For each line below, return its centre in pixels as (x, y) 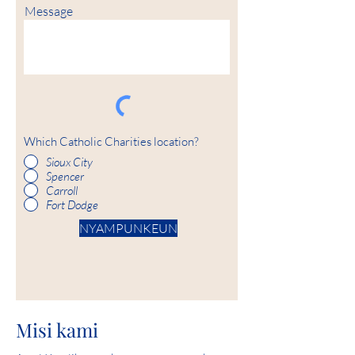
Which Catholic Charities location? (111, 141)
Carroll (62, 190)
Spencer (65, 176)
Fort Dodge (72, 204)
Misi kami (57, 330)
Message (49, 11)
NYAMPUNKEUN (128, 228)
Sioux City (69, 162)
